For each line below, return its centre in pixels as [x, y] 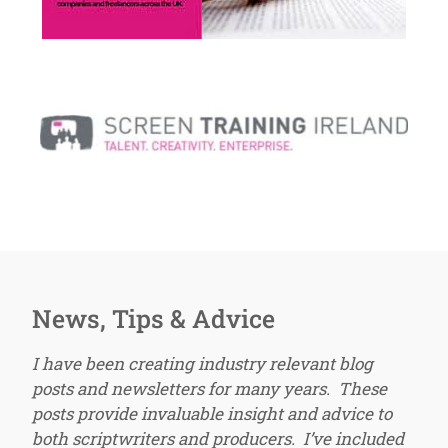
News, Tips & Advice [154, 318]
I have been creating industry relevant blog [203, 363]
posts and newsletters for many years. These [210, 388]
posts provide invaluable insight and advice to [212, 413]
